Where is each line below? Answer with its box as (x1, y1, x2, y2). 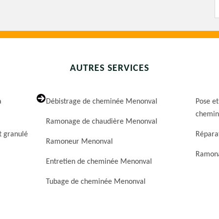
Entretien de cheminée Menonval (46, 158, 153, 166)
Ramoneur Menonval (46, 138, 113, 146)
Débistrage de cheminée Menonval (46, 98, 158, 106)
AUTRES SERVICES (70, 64, 149, 74)
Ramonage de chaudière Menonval (46, 118, 158, 126)
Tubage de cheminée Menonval (46, 178, 146, 186)
